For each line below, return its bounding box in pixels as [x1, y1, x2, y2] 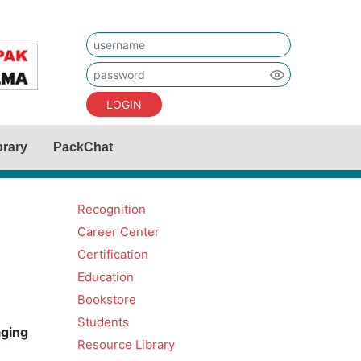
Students [77, 314, 129, 330]
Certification [77, 247, 148, 262]
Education [77, 269, 134, 284]
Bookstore [77, 292, 136, 307]
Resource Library [77, 337, 175, 352]
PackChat [53, 140, 113, 154]
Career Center [77, 224, 160, 239]
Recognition [77, 201, 146, 217]
